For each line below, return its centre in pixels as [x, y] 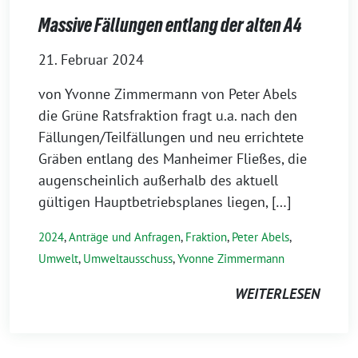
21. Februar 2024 [91, 60]
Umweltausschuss [128, 259]
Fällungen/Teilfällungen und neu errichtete [171, 137]
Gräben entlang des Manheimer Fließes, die [173, 159]
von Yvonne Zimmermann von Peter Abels [168, 94]
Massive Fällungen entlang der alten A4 [170, 26]
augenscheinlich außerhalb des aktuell [158, 181]
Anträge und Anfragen [125, 237]
